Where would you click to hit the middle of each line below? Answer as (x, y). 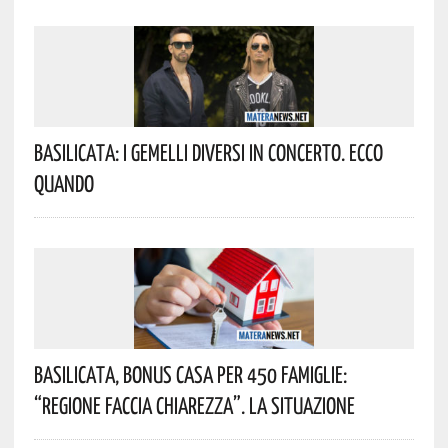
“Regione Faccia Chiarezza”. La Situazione (194, 404)
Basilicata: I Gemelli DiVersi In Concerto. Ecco (208, 151)
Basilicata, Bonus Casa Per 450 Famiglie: (190, 373)
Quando (63, 182)
